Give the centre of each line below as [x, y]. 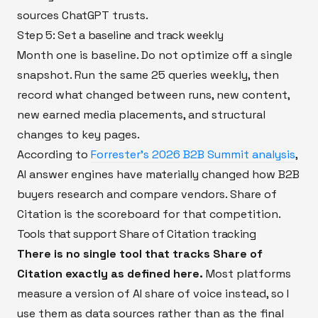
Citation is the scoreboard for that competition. [149, 214]
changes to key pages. [78, 134]
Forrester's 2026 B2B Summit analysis [193, 154]
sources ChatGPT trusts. [83, 15]
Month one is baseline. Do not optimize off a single [155, 55]
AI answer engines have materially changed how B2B [158, 174]
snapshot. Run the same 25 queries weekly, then [148, 75]
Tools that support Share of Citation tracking [137, 234]
